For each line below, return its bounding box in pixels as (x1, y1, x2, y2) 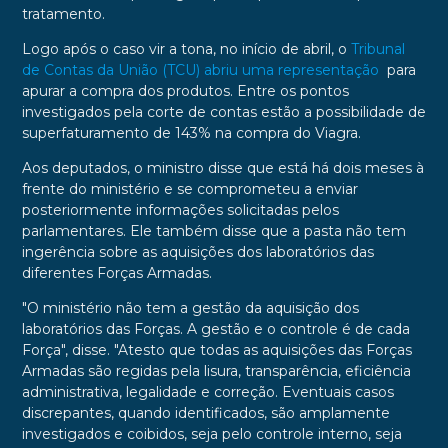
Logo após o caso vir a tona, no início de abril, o (21, 40, 347, 59)
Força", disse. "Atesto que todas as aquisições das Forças (21, 341, 412, 360)
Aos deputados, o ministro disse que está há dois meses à (21, 159, 424, 178)
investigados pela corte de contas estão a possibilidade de (21, 103, 426, 122)
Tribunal (346, 40, 405, 59)
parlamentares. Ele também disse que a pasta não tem (21, 222, 406, 241)
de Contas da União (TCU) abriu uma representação (21, 61, 379, 80)
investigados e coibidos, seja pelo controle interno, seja (21, 425, 402, 444)
